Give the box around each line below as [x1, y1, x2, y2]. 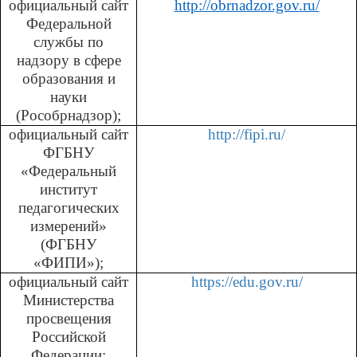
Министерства [23, 291, 114, 308]
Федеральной [25, 14, 112, 32]
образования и [22, 69, 116, 87]
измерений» [30, 217, 107, 234]
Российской [31, 328, 106, 345]
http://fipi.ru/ [208, 125, 285, 143]
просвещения [25, 309, 112, 327]
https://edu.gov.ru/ [190, 273, 303, 290]
